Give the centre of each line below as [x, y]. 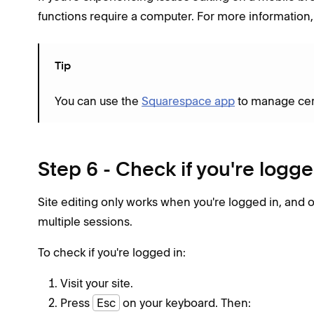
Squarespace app [188, 101]
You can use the [98, 101]
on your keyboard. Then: [185, 303]
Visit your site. [97, 283]
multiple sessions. [85, 221]
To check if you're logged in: [112, 252]
